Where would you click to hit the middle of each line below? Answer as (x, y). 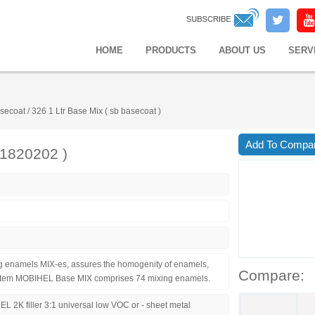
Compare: (271, 275)
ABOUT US (242, 50)
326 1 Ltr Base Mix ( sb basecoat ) (95, 111)
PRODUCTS (171, 50)
